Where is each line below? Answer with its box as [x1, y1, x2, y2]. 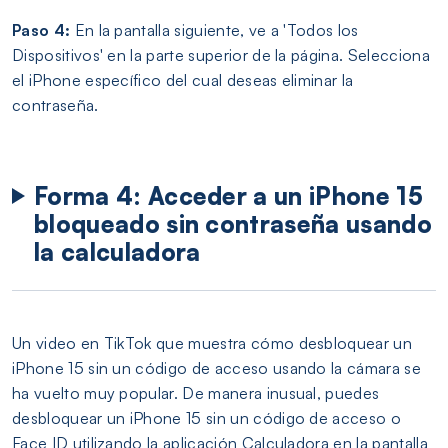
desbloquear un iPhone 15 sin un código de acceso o [12, 408, 402, 429]
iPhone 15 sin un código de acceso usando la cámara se [12, 358, 421, 379]
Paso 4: [12, 20, 71, 41]
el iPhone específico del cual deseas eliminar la [12, 70, 354, 91]
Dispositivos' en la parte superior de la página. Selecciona [12, 45, 430, 66]
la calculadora [34, 237, 201, 268]
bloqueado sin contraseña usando [34, 209, 432, 240]
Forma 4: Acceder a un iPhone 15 [34, 181, 423, 212]
